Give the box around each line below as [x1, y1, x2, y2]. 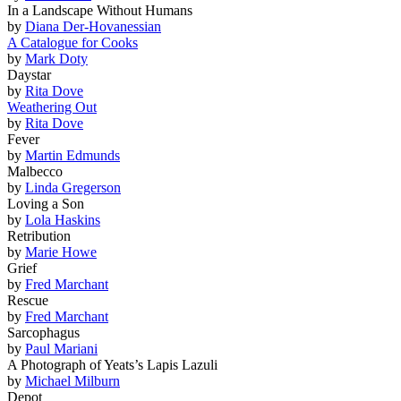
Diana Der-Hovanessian [25, 18, 161, 34]
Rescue [7, 292, 48, 308]
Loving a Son [7, 195, 84, 211]
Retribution [7, 227, 71, 243]
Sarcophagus [7, 324, 80, 340]
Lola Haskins [25, 211, 100, 227]
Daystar [7, 66, 51, 82]
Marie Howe [25, 243, 97, 260]
